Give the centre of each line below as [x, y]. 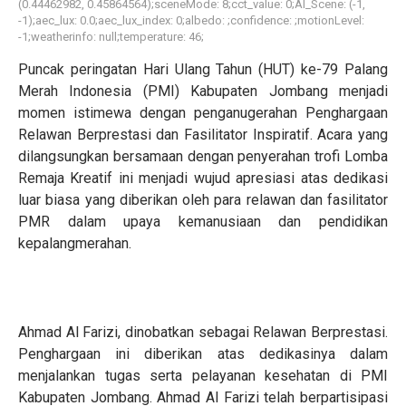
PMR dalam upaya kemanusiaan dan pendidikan [203, 222]
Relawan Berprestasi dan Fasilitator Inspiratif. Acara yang [203, 135]
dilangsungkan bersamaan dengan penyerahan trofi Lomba [203, 156]
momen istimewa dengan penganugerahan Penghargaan [203, 113]
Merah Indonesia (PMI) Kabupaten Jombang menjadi [203, 91]
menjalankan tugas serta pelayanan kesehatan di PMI [203, 376]
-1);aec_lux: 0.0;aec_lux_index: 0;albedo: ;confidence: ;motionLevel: [191, 20]
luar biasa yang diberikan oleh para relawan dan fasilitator [203, 200]
